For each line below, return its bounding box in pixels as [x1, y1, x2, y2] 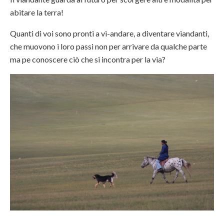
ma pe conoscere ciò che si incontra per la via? [10, 54, 165, 64]
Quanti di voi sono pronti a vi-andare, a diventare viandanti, [10, 28, 209, 38]
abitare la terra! [10, 7, 65, 17]
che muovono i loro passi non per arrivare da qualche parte [10, 41, 207, 51]
